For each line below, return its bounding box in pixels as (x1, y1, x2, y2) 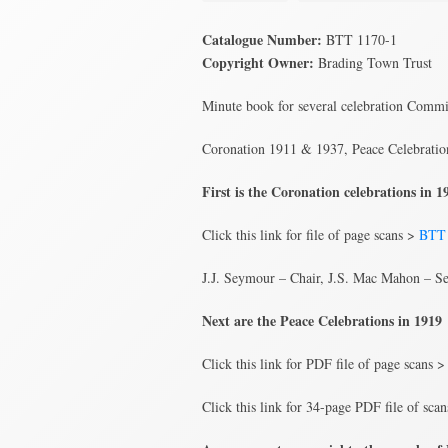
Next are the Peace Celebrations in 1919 (202, 310, 442, 331)
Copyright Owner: (202, 52, 314, 73)
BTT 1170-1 (322, 30, 397, 49)
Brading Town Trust (314, 53, 432, 72)
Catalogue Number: (202, 29, 322, 50)
